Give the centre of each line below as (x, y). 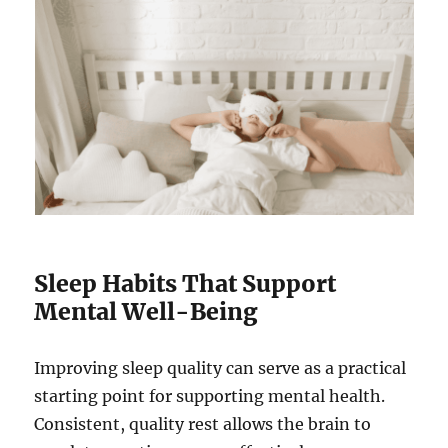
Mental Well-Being (146, 312)
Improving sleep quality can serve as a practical (220, 368)
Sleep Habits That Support (185, 284)
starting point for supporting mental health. (210, 396)
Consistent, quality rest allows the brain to (203, 424)
